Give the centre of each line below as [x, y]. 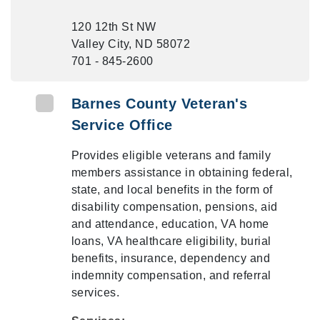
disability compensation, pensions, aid [174, 207]
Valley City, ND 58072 [131, 44]
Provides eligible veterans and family [171, 155]
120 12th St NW [114, 27]
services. [95, 292]
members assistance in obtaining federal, [182, 172]
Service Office [122, 125]
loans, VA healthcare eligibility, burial [171, 241]
